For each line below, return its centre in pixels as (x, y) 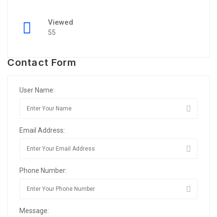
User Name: (37, 90)
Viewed (61, 22)
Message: (34, 211)
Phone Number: (43, 170)
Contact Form (42, 62)
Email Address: (42, 130)
